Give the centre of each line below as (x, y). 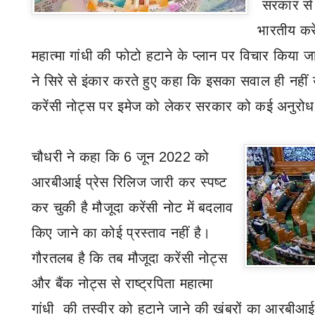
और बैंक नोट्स (69, 283)
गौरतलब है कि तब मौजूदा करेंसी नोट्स (130, 258)
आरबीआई (59, 182)
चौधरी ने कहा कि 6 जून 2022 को (121, 157)
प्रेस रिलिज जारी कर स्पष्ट (156, 182)
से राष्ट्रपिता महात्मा (162, 283)
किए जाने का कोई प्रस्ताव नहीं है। (121, 233)
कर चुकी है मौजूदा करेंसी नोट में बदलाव (133, 207)
